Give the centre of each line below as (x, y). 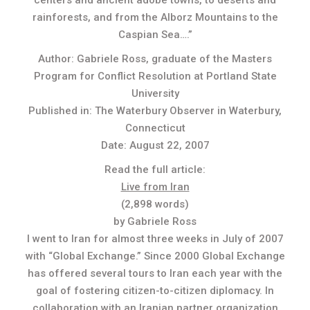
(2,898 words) (155, 204)
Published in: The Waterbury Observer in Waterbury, (155, 111)
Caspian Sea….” (155, 35)
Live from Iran (155, 187)
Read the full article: (155, 170)
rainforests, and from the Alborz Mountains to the (155, 17)
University (155, 93)
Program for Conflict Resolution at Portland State (155, 76)
